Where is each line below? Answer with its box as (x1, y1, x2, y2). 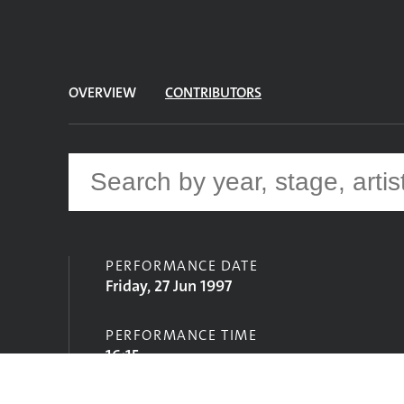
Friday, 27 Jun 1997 (106, 275, 232, 297)
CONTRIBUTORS (165, 83, 262, 102)
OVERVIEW (69, 83, 136, 102)
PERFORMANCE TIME (106, 326, 258, 344)
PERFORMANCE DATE (106, 256, 259, 275)
